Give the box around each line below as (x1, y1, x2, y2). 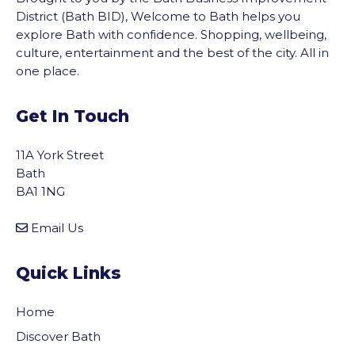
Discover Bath (16, 328, 101, 344)
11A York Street (16, 147, 104, 162)
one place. (16, 63, 79, 78)
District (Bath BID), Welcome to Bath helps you (16, 9, 300, 24)
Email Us (31, 220, 83, 235)
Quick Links (16, 263, 121, 283)
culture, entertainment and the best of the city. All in (16, 45, 329, 60)
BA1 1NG (16, 184, 65, 199)
